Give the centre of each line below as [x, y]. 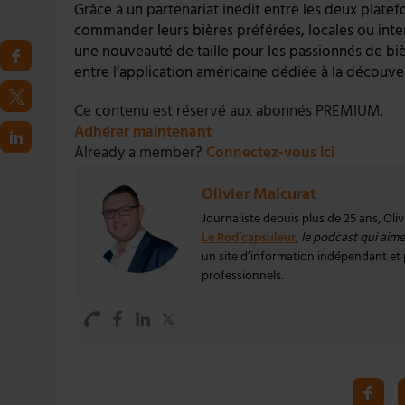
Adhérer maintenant [143, 132]
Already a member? [140, 152]
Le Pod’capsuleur [249, 237]
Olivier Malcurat [259, 193]
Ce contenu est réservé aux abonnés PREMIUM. [229, 111]
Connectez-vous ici [270, 152]
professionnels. [242, 275]
